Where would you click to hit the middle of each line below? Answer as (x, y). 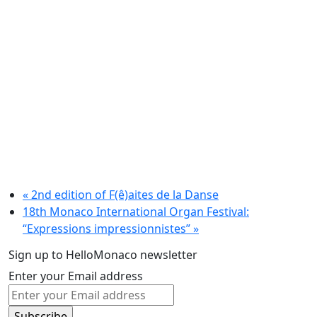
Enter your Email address (76, 276)
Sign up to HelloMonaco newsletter (103, 254)
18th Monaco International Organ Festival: (136, 211)
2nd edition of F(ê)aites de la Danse (123, 194)
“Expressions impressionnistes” (108, 228)
